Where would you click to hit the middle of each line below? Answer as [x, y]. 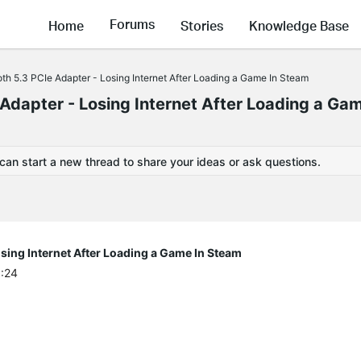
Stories [202, 25]
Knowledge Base [299, 25]
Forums [132, 24]
